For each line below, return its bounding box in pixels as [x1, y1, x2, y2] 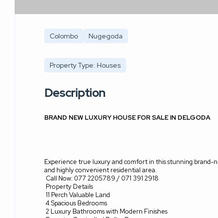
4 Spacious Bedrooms [46, 199, 107, 208]
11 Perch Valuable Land [46, 191, 110, 200]
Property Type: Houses [50, 61, 121, 70]
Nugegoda [89, 32, 123, 41]
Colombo [50, 32, 78, 41]
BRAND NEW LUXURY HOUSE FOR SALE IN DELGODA [44, 113, 210, 122]
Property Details [46, 182, 93, 191]
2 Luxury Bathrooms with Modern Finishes [46, 207, 167, 216]
